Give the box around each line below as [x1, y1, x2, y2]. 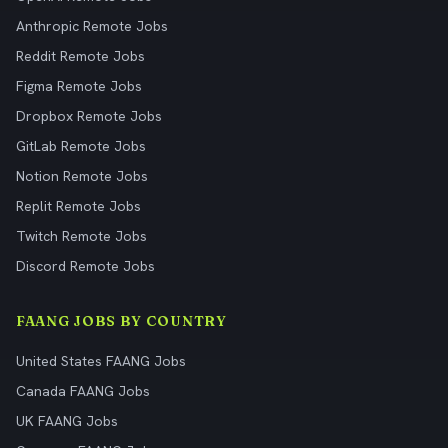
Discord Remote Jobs [16, 257, 155, 275]
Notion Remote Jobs [16, 167, 148, 185]
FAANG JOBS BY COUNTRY [16, 312, 227, 330]
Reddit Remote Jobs [16, 47, 145, 65]
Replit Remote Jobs [16, 197, 141, 215]
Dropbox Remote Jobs [16, 107, 162, 125]
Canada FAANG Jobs [16, 382, 150, 400]
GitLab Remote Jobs [16, 137, 146, 155]
